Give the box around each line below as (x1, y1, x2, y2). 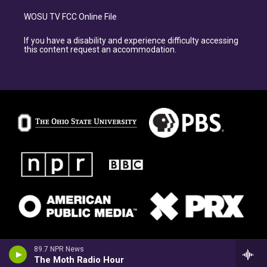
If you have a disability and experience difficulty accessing (24, 36, 238, 46)
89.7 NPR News (34, 245, 84, 253)
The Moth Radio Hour (34, 254, 124, 265)
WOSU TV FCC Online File (24, 12, 117, 22)
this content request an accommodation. (24, 45, 176, 55)
